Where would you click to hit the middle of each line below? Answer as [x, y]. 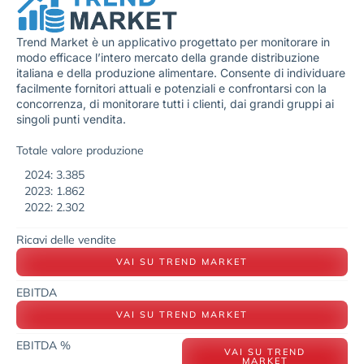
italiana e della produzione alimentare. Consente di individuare [181, 73]
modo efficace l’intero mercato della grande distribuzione [168, 58]
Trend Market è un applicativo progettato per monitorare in [173, 42]
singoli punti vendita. [73, 119]
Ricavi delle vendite [66, 239]
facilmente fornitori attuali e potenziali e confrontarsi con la [171, 89]
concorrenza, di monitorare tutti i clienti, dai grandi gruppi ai [175, 104]
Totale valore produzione [80, 150]
